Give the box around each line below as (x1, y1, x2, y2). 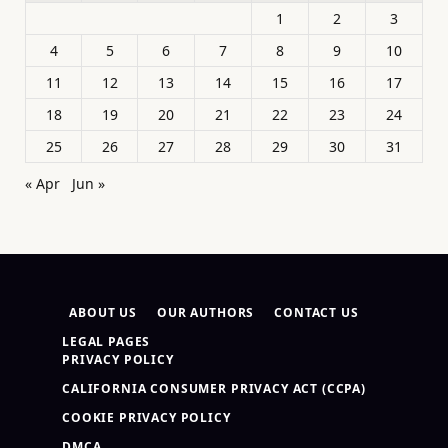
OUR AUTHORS (157, 304, 255, 322)
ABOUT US (69, 304, 138, 322)
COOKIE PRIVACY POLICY (62, 409, 231, 427)
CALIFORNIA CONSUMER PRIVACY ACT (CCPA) (62, 380, 366, 398)
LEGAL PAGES (62, 333, 151, 351)
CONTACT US (274, 304, 359, 322)
